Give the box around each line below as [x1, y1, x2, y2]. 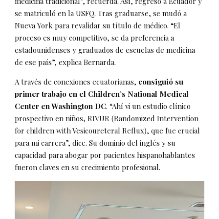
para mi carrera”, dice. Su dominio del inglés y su [15, 138, 175, 148]
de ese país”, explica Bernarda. [15, 57, 116, 67]
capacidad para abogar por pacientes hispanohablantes [15, 150, 195, 160]
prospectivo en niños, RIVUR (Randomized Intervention [15, 113, 198, 123]
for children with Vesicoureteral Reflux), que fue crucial [15, 126, 200, 135]
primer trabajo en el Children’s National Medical [15, 89, 189, 99]
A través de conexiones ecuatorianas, [15, 77, 138, 87]
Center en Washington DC [15, 101, 106, 111]
